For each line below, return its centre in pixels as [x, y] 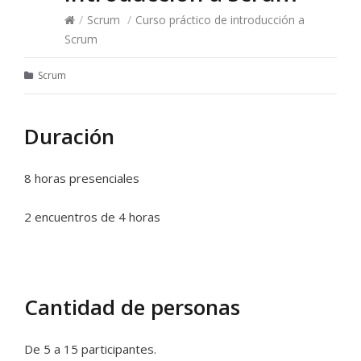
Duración [69, 136]
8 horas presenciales [82, 178]
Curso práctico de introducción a [220, 20]
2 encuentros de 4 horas [92, 217]
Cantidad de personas [132, 307]
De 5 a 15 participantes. [90, 349]
